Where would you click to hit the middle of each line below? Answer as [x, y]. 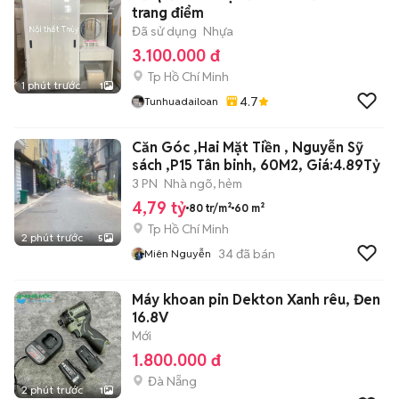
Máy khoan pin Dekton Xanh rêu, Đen [256, 300]
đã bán [254, 253]
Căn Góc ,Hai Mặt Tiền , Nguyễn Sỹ [248, 147]
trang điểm [168, 13]
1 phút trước [51, 85]
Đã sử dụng [164, 31]
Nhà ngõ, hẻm [203, 183]
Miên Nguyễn [178, 253]
